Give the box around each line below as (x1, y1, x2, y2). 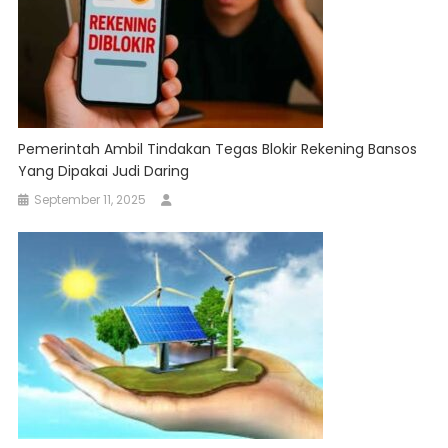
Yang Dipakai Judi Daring (18, 161, 190, 182)
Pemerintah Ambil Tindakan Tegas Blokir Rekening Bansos (18, 139, 418, 160)
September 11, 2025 (34, 191, 147, 209)
